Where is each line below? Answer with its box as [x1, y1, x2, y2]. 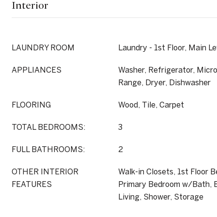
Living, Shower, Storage [118, 192, 203, 201]
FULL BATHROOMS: [12, 145, 85, 154]
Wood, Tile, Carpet [118, 100, 184, 109]
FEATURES [12, 180, 52, 188]
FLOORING [12, 100, 51, 109]
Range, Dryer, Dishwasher [118, 78, 211, 87]
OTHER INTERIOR [12, 167, 78, 176]
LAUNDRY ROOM [12, 43, 75, 52]
